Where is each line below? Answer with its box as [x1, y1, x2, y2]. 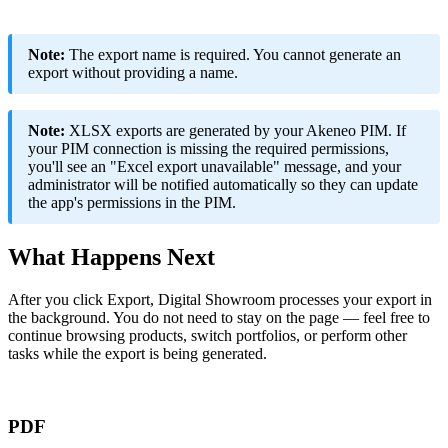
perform [321, 327, 371, 344]
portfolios [236, 327, 296, 344]
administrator [28, 176, 110, 194]
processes [279, 291, 339, 308]
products [129, 327, 183, 344]
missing [180, 140, 228, 158]
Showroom [205, 291, 275, 308]
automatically [213, 176, 297, 194]
